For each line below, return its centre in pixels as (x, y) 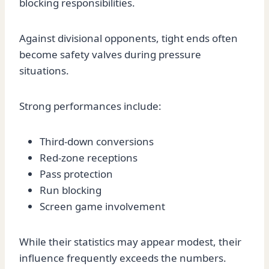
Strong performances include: (90, 106)
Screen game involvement (102, 207)
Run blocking (71, 190)
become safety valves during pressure (110, 55)
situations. (44, 71)
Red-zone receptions (89, 158)
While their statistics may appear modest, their (130, 242)
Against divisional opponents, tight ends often (128, 38)
